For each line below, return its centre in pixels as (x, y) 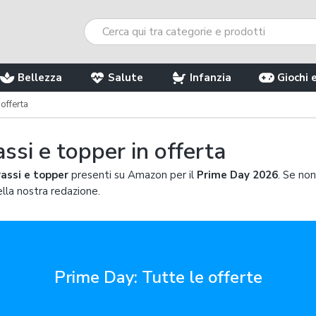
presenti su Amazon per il (133, 175)
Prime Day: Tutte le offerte (158, 277)
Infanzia (210, 78)
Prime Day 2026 (237, 175)
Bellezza (39, 78)
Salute (126, 78)
